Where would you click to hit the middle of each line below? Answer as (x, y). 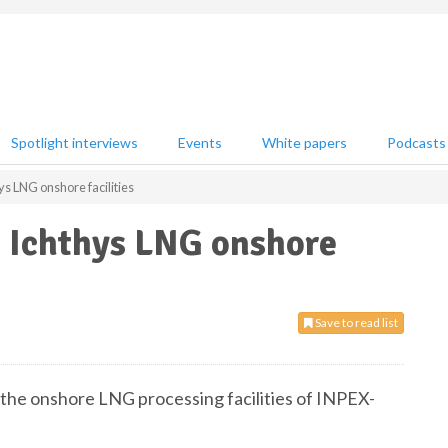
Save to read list (355, 322)
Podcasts (416, 142)
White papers (304, 142)
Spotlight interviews (74, 142)
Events (200, 142)
